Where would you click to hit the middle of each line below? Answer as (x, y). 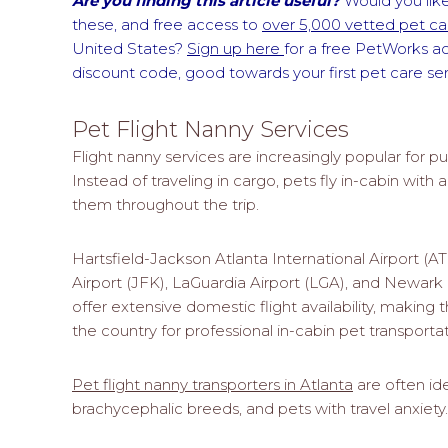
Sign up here (235, 48)
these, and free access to (167, 24)
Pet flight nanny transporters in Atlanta (212, 384)
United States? (129, 48)
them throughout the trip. (165, 204)
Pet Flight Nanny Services (210, 129)
